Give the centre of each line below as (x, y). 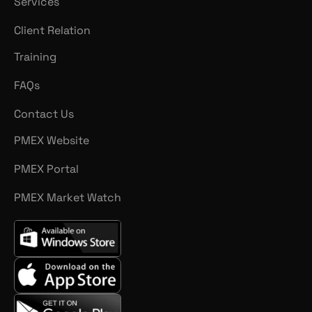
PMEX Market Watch (68, 197)
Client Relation (52, 30)
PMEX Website (52, 140)
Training (35, 56)
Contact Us (44, 114)
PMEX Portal (46, 169)
